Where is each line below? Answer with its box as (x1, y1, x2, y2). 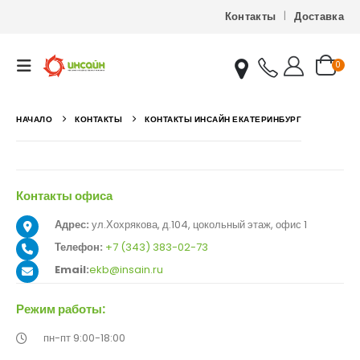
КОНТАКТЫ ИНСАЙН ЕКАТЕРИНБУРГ (145, 113, 301, 125)
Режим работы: (16, 301, 105, 317)
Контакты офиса (16, 187, 112, 204)
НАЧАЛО (16, 113, 52, 125)
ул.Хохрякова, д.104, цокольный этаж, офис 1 (89, 217, 307, 232)
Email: (55, 262, 89, 277)
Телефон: (55, 239, 103, 255)
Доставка (294, 9, 344, 24)
